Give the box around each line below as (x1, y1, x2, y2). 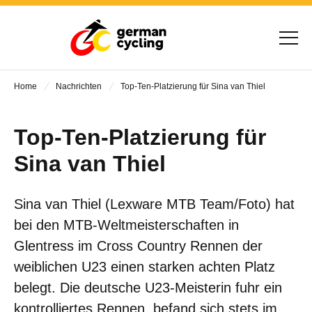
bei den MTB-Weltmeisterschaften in (14, 217, 239, 233)
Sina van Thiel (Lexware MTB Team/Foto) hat (14, 196, 295, 212)
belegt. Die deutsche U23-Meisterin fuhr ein (14, 280, 282, 295)
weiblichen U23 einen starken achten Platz (14, 259, 275, 274)
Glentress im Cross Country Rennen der (14, 238, 263, 253)
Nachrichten (56, 81, 102, 91)
